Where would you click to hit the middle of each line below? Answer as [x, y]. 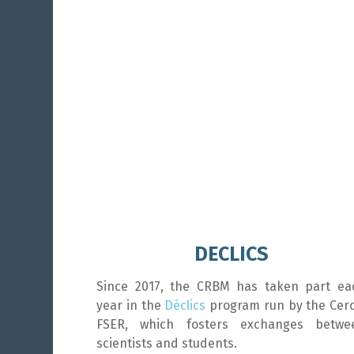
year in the [131, 305]
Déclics [185, 305]
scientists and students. [167, 343]
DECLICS [231, 254]
